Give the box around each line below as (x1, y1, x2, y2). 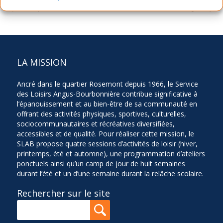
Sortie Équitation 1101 (15, 4, 69, 12)
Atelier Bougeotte (165, 4, 208, 12)
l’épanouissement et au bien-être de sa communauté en (16, 99, 197, 109)
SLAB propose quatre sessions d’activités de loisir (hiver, (16, 138, 198, 148)
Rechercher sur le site (16, 187, 110, 199)
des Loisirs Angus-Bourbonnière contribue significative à (16, 89, 198, 99)
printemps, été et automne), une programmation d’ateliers (16, 148, 205, 158)
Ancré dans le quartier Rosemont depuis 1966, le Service (16, 79, 198, 89)
